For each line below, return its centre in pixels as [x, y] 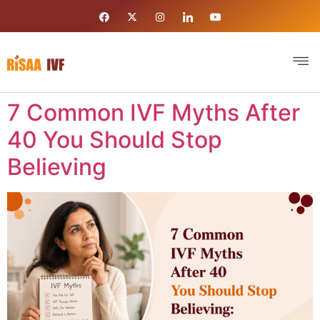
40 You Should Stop [115, 140]
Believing [57, 167]
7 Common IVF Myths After [154, 112]
